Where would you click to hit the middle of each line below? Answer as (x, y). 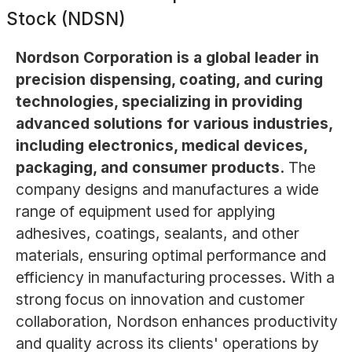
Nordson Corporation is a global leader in (167, 58)
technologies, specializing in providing (159, 102)
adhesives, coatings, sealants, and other (157, 234)
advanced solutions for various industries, (174, 124)
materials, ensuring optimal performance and (170, 256)
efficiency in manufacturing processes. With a (175, 278)
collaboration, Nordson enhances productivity (176, 322)
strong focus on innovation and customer (160, 300)
